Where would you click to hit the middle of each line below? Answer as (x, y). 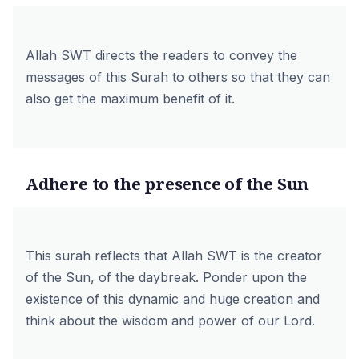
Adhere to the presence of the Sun (167, 184)
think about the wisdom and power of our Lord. (170, 321)
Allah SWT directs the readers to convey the (161, 55)
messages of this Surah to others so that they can (178, 77)
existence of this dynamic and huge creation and (173, 299)
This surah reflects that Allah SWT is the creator (174, 256)
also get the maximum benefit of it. (130, 99)
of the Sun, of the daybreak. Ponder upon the (166, 277)
